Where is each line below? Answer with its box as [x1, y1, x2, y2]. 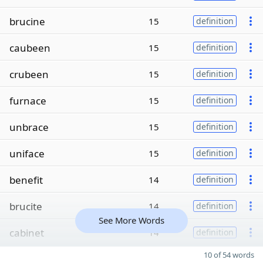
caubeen [9, 41, 50, 55]
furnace [9, 93, 46, 107]
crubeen [9, 67, 49, 81]
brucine [9, 14, 45, 28]
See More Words [99, 214, 164, 226]
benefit [9, 173, 43, 187]
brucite [9, 199, 42, 213]
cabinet [9, 225, 44, 240]
